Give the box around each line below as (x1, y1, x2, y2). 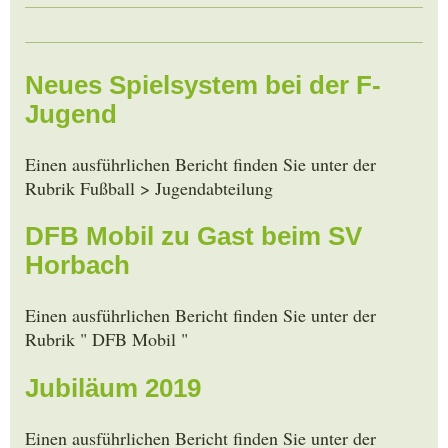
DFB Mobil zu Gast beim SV (25, 222, 362, 251)
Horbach (25, 251, 130, 280)
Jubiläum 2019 (25, 373, 201, 402)
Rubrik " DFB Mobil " (25, 327, 188, 352)
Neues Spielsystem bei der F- (25, 70, 381, 99)
